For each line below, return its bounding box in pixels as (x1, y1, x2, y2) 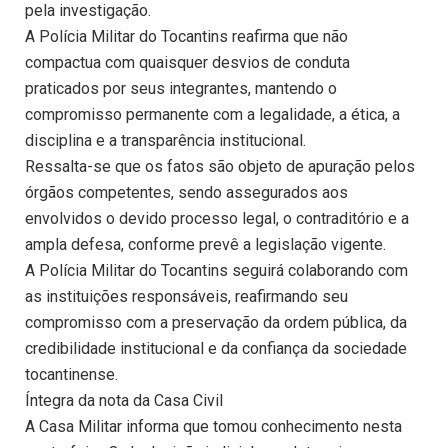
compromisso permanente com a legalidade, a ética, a (25, 105, 400, 125)
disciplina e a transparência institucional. (25, 131, 306, 151)
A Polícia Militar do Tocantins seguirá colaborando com (25, 261, 408, 281)
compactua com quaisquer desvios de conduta (25, 53, 350, 73)
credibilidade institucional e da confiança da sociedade (25, 339, 407, 359)
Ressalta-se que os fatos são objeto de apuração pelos (25, 157, 415, 177)
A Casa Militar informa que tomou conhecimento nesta (25, 417, 402, 437)
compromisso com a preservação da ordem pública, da (25, 313, 407, 333)
